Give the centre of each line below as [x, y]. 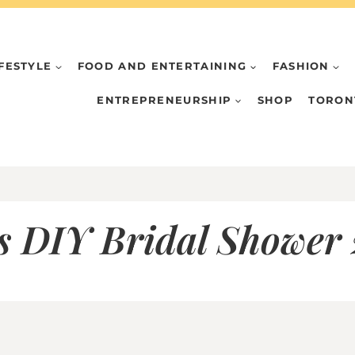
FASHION [301, 66]
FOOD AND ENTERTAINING [162, 66]
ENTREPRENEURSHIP [164, 99]
